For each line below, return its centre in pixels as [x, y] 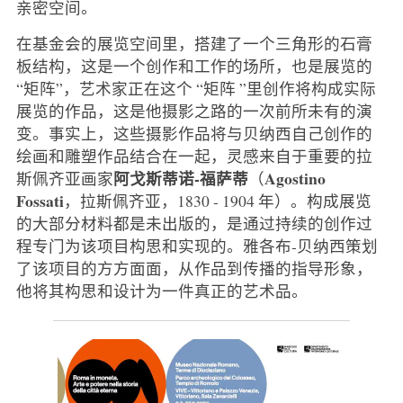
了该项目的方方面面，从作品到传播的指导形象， [194, 268]
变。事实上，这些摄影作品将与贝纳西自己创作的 [194, 133]
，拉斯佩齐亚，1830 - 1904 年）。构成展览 [217, 200]
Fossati [40, 200]
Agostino [295, 178]
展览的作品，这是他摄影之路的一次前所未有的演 [194, 110]
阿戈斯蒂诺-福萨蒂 [180, 178]
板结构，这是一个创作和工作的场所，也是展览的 [194, 65]
